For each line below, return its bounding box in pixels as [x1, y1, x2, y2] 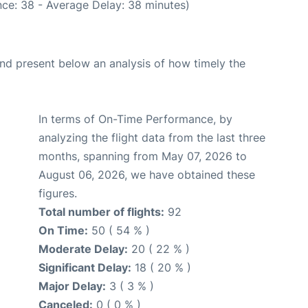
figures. [38, 186, 77, 200]
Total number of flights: [38, 204, 164, 219]
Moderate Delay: [38, 241, 128, 256]
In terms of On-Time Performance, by [38, 111, 232, 126]
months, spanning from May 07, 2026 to [38, 148, 247, 163]
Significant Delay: [38, 260, 131, 274]
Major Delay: [38, 278, 106, 293]
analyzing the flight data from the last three [38, 130, 265, 144]
